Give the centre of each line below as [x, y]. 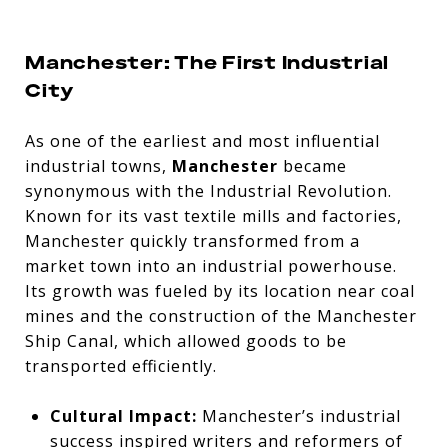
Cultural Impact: [123, 415]
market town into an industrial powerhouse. [211, 265]
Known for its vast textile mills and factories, [213, 215]
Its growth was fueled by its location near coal [220, 290]
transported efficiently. [121, 365]
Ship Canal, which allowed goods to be [186, 340]
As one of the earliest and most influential [202, 140]
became [312, 165]
